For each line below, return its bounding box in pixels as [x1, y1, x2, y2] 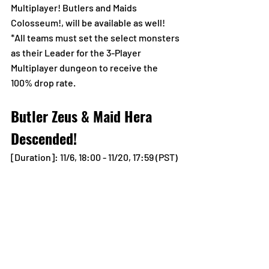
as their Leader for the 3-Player [11, 47, 143, 59]
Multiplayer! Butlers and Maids [11, 2, 139, 14]
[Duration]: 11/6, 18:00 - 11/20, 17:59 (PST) [11, 151, 178, 163]
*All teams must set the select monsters [11, 32, 181, 44]
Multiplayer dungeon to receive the [11, 62, 160, 74]
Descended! [11, 127, 77, 150]
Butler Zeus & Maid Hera [11, 105, 156, 127]
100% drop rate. [11, 77, 76, 89]
